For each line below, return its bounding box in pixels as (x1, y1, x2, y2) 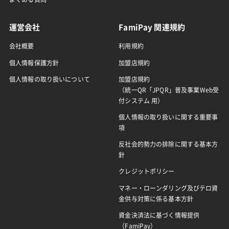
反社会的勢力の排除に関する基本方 (119, 141, 218, 148)
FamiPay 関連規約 (119, 24, 186, 32)
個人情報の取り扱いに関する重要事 (119, 114, 218, 121)
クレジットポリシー (119, 168, 175, 175)
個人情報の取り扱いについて (9, 76, 90, 82)
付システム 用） (119, 97, 164, 104)
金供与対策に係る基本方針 (119, 195, 194, 202)
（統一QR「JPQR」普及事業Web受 (119, 86, 219, 93)
